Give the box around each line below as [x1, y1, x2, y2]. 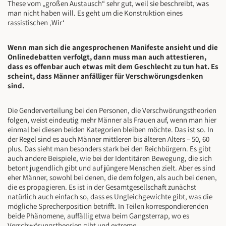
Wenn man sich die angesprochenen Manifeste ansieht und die [8, 42, 218, 52]
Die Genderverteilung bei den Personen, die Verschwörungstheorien [8, 105, 216, 116]
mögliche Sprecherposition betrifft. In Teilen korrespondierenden [8, 201, 208, 211]
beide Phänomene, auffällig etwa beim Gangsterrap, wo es [8, 211, 189, 221]
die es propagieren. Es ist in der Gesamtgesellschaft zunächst [8, 182, 196, 192]
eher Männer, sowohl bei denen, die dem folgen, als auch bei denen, [8, 173, 217, 183]
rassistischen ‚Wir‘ [8, 18, 65, 28]
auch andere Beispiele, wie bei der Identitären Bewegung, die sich [8, 153, 212, 163]
